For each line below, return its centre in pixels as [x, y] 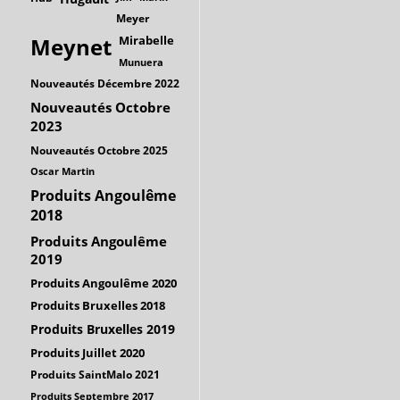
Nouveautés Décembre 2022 [105, 83]
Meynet [71, 47]
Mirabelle [146, 40]
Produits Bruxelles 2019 [103, 329]
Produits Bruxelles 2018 [98, 305]
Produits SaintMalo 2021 [95, 374]
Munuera [141, 62]
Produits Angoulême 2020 [104, 283]
